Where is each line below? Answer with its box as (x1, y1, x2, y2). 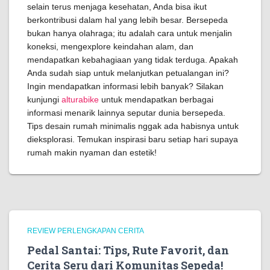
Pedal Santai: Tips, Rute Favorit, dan (27, 243, 229, 257)
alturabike (61, 95, 99, 104)
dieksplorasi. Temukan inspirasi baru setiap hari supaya (27, 134, 238, 144)
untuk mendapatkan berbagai (99, 95, 213, 104)
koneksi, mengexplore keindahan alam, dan (27, 42, 193, 51)
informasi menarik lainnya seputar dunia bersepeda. (27, 108, 225, 118)
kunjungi (27, 95, 61, 104)
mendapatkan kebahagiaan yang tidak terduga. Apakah (27, 55, 238, 64)
